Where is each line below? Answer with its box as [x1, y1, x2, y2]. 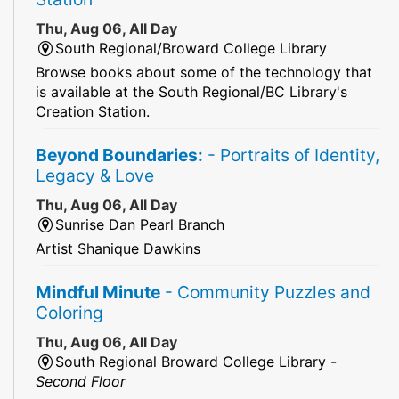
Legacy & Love [36, 164, 154, 186]
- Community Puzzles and [160, 281, 370, 303]
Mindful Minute [36, 281, 160, 303]
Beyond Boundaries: [36, 143, 203, 166]
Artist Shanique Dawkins [36, 239, 200, 257]
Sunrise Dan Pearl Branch [55, 215, 225, 233]
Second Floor [36, 371, 126, 390]
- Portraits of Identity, [203, 143, 379, 166]
